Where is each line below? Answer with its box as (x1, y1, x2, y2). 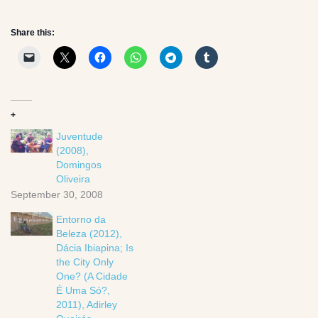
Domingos (56, 158, 102, 170)
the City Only (56, 256, 114, 268)
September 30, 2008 (11, 188, 103, 200)
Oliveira (56, 172, 91, 185)
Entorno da (56, 213, 106, 225)
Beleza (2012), (56, 227, 123, 239)
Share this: (11, 27, 55, 38)
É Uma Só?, (56, 284, 111, 296)
